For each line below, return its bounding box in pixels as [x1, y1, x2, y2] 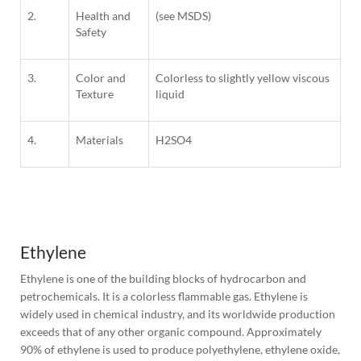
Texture [76, 87, 114, 102]
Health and [76, 9, 131, 23]
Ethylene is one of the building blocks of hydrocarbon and [20, 272, 306, 286]
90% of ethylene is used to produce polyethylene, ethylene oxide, [20, 342, 340, 357]
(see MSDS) [156, 9, 211, 23]
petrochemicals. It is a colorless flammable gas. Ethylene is [20, 289, 308, 304]
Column [20, 210, 60, 224]
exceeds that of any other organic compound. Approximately [20, 325, 322, 339]
